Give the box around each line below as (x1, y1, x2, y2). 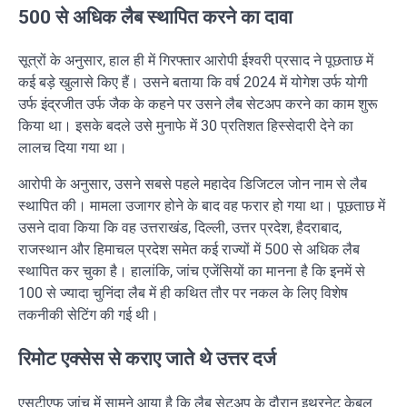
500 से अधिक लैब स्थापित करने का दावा (18, 5, 293, 28)
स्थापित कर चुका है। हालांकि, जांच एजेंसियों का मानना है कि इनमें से (18, 263, 365, 281)
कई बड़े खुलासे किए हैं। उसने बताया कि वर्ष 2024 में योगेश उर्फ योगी (18, 74, 368, 92)
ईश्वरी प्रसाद (242, 52, 310, 70)
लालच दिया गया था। (18, 139, 127, 157)
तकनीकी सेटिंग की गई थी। (18, 306, 159, 324)
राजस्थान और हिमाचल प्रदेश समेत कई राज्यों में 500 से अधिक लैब (18, 241, 360, 259)
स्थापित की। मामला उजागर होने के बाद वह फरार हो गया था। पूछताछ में (18, 197, 385, 215)
